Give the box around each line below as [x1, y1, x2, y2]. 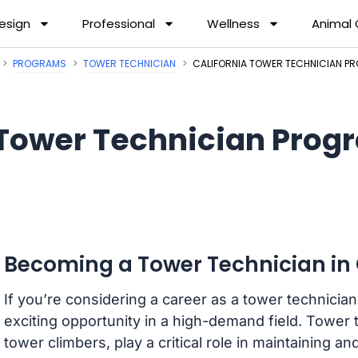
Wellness [207, 14, 261, 32]
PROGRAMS [13, 57, 66, 71]
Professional [82, 14, 156, 32]
